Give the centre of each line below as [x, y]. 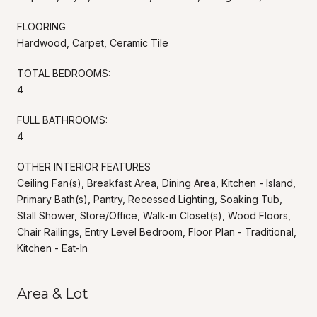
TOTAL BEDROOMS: [64, 73]
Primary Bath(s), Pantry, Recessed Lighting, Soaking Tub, [150, 199]
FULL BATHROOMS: [62, 120]
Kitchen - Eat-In [52, 248]
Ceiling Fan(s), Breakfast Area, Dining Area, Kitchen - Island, [156, 183]
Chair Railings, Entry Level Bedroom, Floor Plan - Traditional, [157, 231]
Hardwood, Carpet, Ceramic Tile [93, 42]
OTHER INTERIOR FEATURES [84, 166]
